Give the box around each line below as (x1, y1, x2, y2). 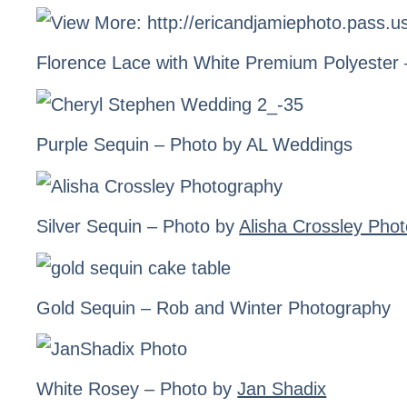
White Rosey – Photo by (36, 379, 238, 400)
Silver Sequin (36, 215, 143, 236)
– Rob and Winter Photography (135, 297, 392, 318)
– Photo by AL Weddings (149, 134, 353, 155)
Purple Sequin (36, 134, 150, 155)
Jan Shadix (237, 379, 327, 400)
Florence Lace (36, 53, 152, 74)
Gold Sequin (36, 297, 136, 318)
